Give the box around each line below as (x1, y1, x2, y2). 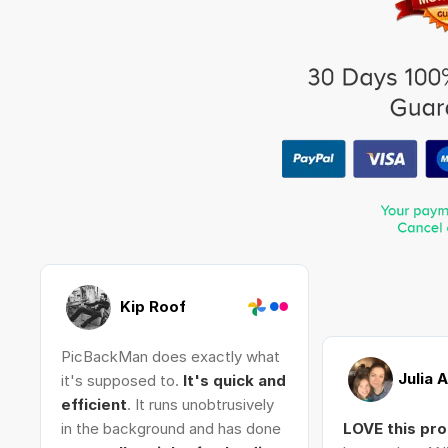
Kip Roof (115, 296, 186, 316)
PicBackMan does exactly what (60, 347, 280, 366)
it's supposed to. (60, 371, 183, 390)
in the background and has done (60, 419, 281, 438)
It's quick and (182, 371, 286, 390)
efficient (60, 395, 127, 414)
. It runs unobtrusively (126, 395, 274, 414)
